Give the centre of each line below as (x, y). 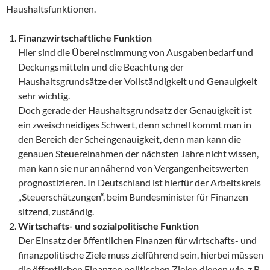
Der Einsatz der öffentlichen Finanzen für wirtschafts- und (137, 240)
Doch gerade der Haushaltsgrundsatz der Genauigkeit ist (135, 110)
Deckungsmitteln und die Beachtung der (101, 67)
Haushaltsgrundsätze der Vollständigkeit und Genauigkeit (138, 81)
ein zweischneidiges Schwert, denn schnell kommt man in (135, 125)
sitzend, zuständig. (56, 212)
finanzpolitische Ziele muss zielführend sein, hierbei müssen (141, 255)
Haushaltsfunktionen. (51, 9)
